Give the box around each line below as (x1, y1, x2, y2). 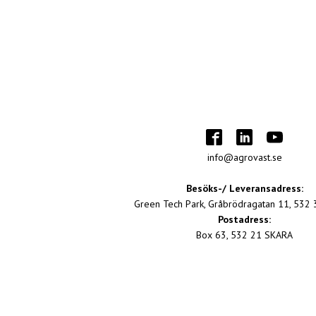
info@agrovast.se (207, 151, 282, 164)
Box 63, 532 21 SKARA (196, 229, 293, 242)
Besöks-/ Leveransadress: (186, 182, 303, 195)
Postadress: (218, 213, 272, 226)
